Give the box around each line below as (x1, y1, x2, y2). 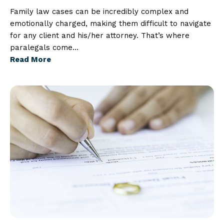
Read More (10, 54, 51, 64)
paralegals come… (10, 42, 78, 52)
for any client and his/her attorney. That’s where (10, 30, 189, 40)
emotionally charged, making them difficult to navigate (10, 18, 211, 28)
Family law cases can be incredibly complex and (10, 6, 188, 16)
